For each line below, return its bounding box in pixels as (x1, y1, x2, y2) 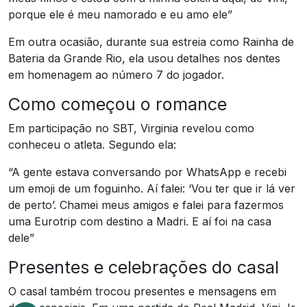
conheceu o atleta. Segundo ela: (8, 137, 176, 151)
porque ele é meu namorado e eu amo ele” (8, 7, 232, 21)
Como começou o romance (8, 93, 227, 114)
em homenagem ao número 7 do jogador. (8, 67, 224, 82)
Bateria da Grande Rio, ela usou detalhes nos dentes (8, 51, 280, 65)
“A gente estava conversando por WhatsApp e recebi (8, 164, 286, 179)
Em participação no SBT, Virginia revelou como (8, 121, 254, 135)
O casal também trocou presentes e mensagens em (8, 284, 276, 298)
